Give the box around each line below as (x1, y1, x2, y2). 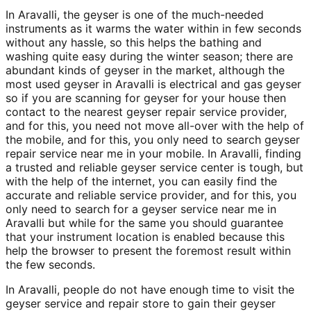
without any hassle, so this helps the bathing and (6, 35, 262, 50)
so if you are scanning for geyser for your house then (6, 91, 286, 106)
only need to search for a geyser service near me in (6, 202, 276, 217)
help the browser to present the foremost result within (6, 244, 291, 258)
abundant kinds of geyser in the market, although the (6, 63, 285, 78)
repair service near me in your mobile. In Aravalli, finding (6, 146, 301, 161)
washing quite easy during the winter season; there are (6, 49, 293, 64)
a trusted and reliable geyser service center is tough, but (6, 160, 303, 175)
